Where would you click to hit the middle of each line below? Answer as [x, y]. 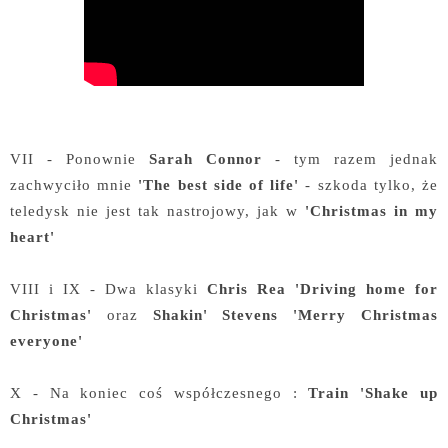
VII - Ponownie [79, 159]
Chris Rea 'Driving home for [322, 289]
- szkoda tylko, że [369, 185]
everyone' [46, 341]
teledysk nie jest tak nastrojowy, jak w [157, 211]
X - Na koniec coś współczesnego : [159, 393]
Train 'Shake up [373, 393]
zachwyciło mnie [71, 185]
